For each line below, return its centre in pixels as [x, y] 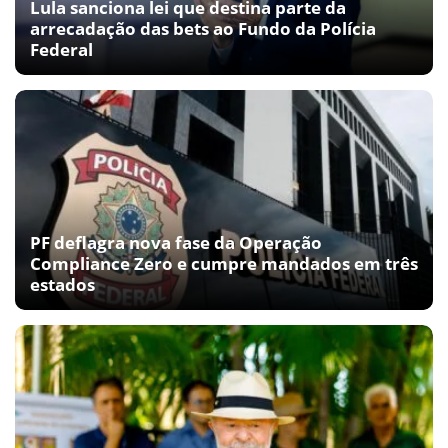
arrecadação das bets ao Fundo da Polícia [203, 29]
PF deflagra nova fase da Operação [176, 243]
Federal [61, 50]
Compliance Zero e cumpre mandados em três [224, 264]
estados [62, 285]
